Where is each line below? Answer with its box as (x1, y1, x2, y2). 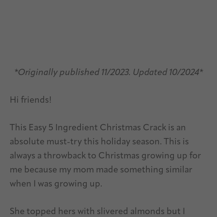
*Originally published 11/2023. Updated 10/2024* (14, 68, 203, 78)
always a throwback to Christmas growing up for (10, 152, 201, 161)
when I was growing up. (10, 180, 102, 189)
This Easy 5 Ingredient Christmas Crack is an (10, 124, 186, 133)
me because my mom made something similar (10, 166, 192, 175)
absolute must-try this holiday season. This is (10, 138, 189, 147)
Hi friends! (10, 96, 52, 106)
